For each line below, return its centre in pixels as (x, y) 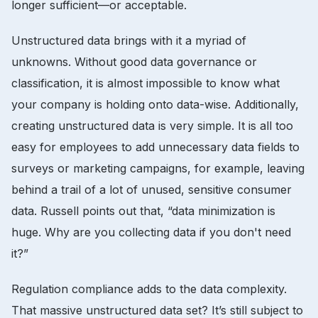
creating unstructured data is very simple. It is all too (152, 125)
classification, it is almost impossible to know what (146, 83)
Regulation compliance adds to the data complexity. (149, 289)
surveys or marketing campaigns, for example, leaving (158, 168)
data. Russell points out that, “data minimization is (143, 210)
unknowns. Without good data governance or (134, 61)
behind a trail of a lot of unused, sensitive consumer (152, 189)
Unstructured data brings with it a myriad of (129, 40)
